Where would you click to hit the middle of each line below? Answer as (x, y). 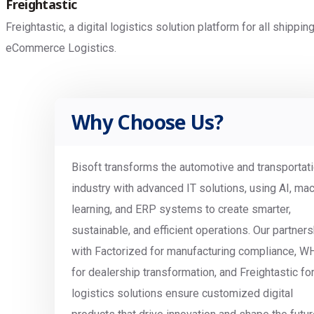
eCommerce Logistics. (61, 48)
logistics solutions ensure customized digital (182, 293)
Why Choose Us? (148, 122)
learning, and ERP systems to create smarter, (181, 209)
